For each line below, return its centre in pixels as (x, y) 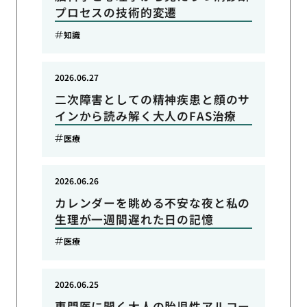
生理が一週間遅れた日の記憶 (134, 219)
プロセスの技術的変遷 (116, 13)
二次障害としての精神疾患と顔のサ (152, 100)
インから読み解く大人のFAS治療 (146, 116)
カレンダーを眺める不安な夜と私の (152, 202)
